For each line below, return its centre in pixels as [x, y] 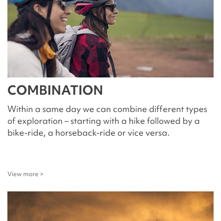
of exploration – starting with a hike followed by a [104, 121]
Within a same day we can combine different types [107, 109]
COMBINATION [55, 90]
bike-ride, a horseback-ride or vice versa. [89, 132]
